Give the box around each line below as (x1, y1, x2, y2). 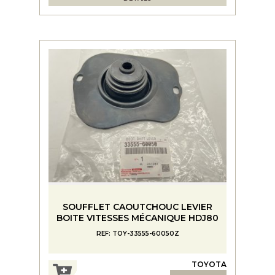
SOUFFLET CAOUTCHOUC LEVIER (63, 201, 212, 212)
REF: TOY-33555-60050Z (96, 229, 179, 238)
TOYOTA (192, 260, 227, 269)
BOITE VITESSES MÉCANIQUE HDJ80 (56, 212, 219, 223)
